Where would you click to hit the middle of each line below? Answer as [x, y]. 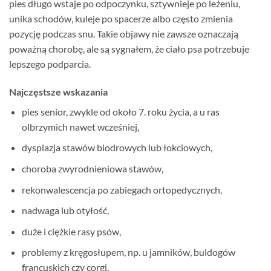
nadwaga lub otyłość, [65, 211]
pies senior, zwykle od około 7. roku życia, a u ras [120, 111]
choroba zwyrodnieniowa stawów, [92, 168]
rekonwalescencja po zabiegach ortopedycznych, [122, 189]
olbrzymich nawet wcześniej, [80, 126]
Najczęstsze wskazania [58, 91]
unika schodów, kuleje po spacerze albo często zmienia [121, 18]
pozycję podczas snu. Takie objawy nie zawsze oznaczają [124, 34]
